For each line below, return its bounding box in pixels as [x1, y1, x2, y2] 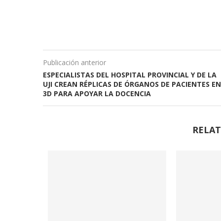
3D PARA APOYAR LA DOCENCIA [43, 88, 151, 98]
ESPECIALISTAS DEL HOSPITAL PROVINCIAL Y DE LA [43, 70, 217, 79]
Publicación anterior [43, 57, 106, 67]
